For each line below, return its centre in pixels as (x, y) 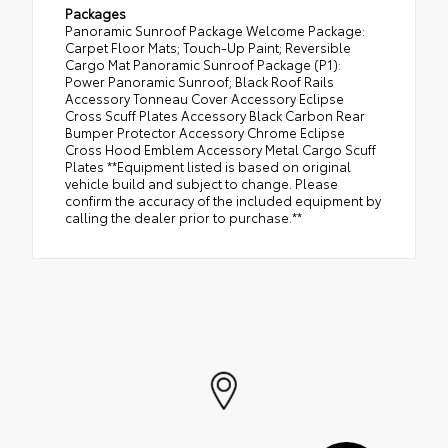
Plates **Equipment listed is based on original (208, 165)
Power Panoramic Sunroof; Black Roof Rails (199, 80)
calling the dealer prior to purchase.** (183, 216)
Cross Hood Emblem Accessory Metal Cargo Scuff (220, 148)
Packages (95, 12)
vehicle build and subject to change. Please (201, 182)
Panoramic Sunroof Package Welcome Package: (215, 29)
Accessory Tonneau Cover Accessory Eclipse (204, 97)
